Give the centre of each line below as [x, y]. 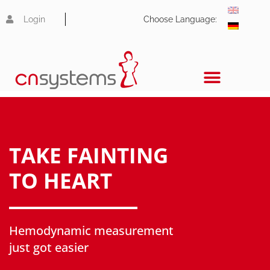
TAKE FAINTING [89, 155]
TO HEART [61, 181]
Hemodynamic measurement [91, 230]
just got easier [49, 247]
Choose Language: [181, 19]
